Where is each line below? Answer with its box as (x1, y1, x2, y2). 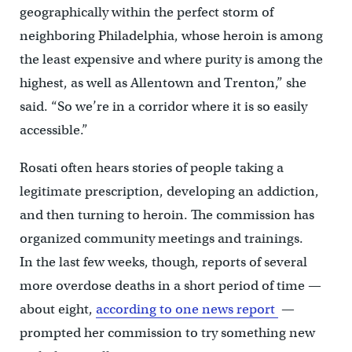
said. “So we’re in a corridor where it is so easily (19, 97, 307, 115)
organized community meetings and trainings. (19, 229, 303, 247)
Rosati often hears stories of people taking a (19, 159, 284, 176)
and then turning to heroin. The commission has (19, 206, 314, 223)
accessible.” (19, 121, 88, 138)
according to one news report (95, 300, 278, 317)
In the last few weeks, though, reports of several (19, 253, 307, 270)
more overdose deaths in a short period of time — (19, 277, 321, 294)
